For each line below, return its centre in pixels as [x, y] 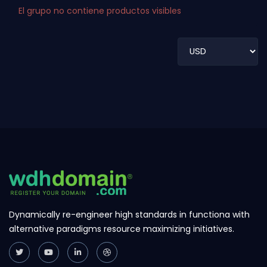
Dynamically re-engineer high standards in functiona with [129, 215]
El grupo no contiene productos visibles [100, 11]
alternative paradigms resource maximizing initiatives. [122, 229]
